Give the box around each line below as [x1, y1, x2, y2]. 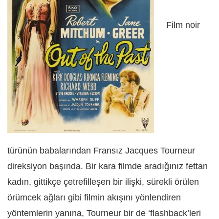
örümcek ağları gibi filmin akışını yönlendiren [7, 192, 181, 202]
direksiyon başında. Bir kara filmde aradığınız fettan [7, 161, 208, 171]
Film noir [164, 20, 200, 30]
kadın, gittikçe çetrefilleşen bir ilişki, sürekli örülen [7, 176, 199, 187]
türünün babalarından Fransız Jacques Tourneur [7, 145, 195, 155]
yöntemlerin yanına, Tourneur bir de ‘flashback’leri [7, 208, 201, 218]
